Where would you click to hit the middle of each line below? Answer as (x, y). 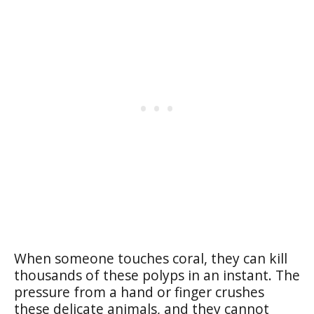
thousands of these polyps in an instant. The (157, 275)
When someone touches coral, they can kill (151, 258)
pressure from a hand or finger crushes (139, 292)
